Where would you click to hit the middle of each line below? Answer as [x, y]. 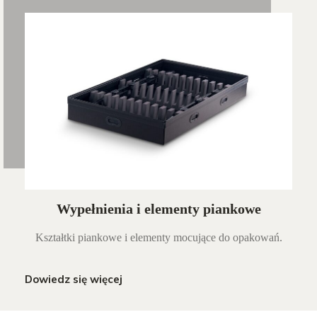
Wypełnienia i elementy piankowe [158, 209]
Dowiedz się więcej [74, 279]
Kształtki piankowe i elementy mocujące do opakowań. [158, 238]
